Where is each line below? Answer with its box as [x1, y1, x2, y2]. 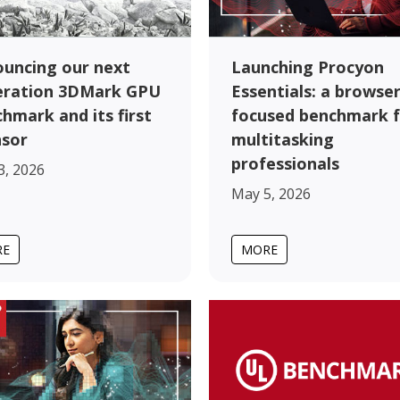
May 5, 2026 [231, 183, 311, 204]
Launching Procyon [231, 55, 384, 78]
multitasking [231, 128, 334, 150]
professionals [231, 152, 339, 174]
